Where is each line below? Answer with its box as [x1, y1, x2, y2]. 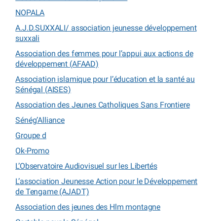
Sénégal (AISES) [15, 84, 71, 94]
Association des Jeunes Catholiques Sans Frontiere [15, 100, 190, 110]
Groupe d [15, 130, 46, 140]
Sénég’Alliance [15, 115, 65, 125]
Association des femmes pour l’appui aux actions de [15, 48, 193, 58]
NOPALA [15, 7, 45, 17]
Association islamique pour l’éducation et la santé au [15, 74, 195, 84]
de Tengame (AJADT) [15, 186, 89, 196]
